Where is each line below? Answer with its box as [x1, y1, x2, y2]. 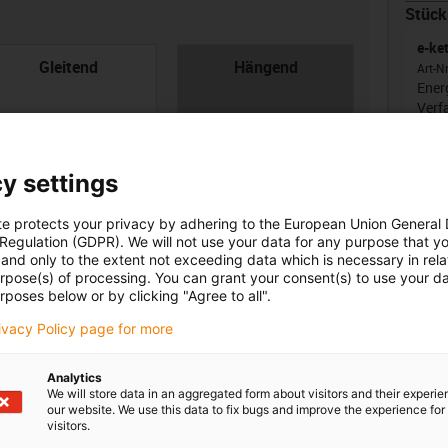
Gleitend [39, 55, 99, 78]
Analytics [47, 369, 102, 385]
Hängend [233, 55, 298, 78]
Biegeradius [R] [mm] [177, 254, 324, 277]
